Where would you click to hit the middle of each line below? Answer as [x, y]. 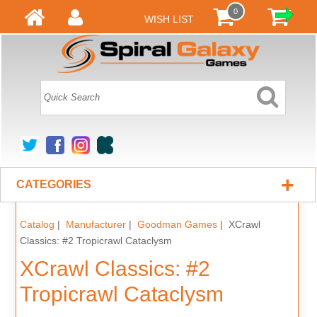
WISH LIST [169, 19]
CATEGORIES [54, 185]
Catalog [37, 225]
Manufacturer [96, 225]
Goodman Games [177, 225]
